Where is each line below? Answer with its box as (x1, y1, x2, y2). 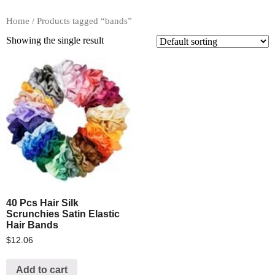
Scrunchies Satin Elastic (6, 209, 120, 220)
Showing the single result (6, 35, 104, 46)
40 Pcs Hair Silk (6, 198, 79, 209)
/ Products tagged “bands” (29, 16, 132, 26)
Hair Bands (6, 220, 58, 231)
